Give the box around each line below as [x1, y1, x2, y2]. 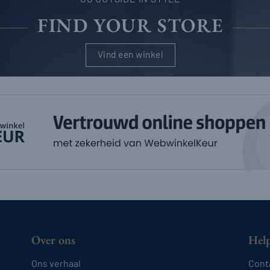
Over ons [31, 232, 75, 248]
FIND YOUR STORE [37, 12, 224, 38]
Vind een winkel [98, 48, 163, 60]
